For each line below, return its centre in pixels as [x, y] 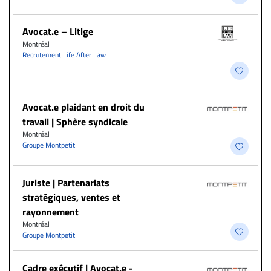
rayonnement [51, 212]
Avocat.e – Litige [58, 32]
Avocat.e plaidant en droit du [83, 107]
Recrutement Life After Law [64, 55]
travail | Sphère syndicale [75, 122]
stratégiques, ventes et [71, 198]
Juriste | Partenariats [66, 183]
